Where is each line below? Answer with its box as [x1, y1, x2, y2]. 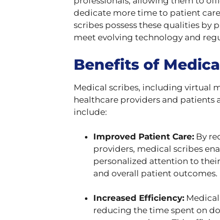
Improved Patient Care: [93, 132, 194, 141]
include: [74, 107, 107, 117]
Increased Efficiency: [93, 193, 184, 203]
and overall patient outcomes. [93, 168, 218, 178]
